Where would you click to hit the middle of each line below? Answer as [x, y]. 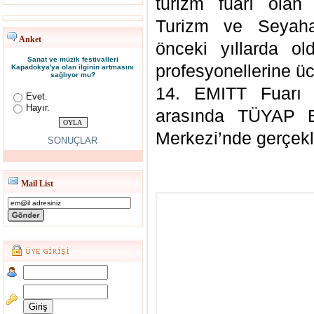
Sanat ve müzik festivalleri [73, 59]
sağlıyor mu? [73, 75]
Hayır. [38, 108]
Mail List [36, 184]
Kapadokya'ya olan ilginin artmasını [73, 67]
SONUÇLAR [73, 141]
